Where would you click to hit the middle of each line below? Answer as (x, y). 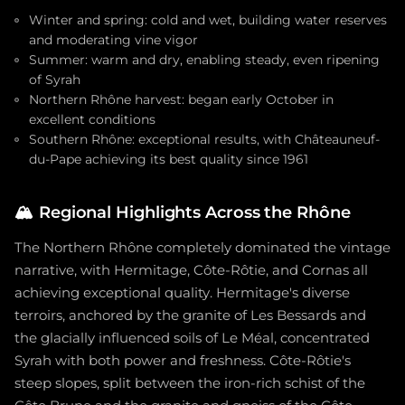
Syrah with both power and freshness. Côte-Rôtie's (183, 361)
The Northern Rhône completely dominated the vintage (202, 248)
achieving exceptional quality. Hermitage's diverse (182, 293)
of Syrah (55, 80)
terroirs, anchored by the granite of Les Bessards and (190, 316)
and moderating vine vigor (113, 40)
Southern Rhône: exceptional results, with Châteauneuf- (204, 139)
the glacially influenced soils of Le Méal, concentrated (192, 338)
